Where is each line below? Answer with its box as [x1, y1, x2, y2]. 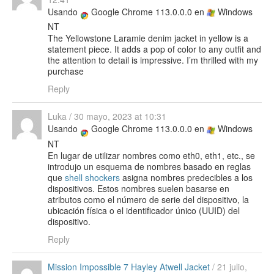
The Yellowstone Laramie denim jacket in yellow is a [48, 32, 248, 45]
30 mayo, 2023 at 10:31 [74, 110, 166, 123]
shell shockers [65, 171, 120, 183]
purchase [48, 65, 84, 78]
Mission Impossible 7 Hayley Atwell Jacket [48, 260, 210, 273]
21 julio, [217, 260, 247, 273]
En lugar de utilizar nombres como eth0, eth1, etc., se [48, 149, 255, 161]
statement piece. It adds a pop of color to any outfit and [48, 43, 261, 56]
